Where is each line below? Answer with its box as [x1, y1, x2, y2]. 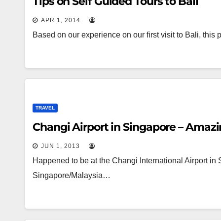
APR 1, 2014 [41, 17, 80, 24]
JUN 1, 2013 [41, 143, 80, 149]
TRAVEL [36, 105, 55, 110]
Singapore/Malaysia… [33, 171, 110, 180]
